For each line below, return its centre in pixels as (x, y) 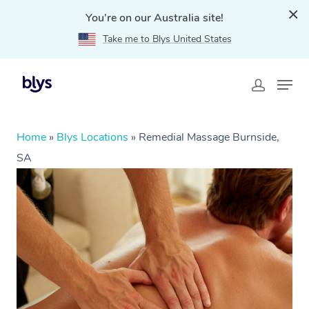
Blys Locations (92, 137)
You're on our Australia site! (154, 18)
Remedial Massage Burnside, (209, 137)
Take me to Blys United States (167, 39)
